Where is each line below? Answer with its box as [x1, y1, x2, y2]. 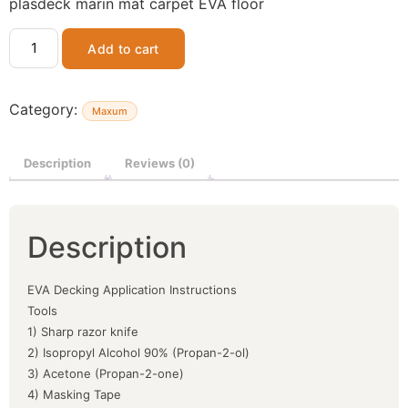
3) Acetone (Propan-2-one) [27, 365, 184, 381]
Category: [9, 99, 82, 118]
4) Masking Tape [27, 386, 121, 402]
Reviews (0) [125, 156, 195, 171]
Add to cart [87, 40, 159, 56]
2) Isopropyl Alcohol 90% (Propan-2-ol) [27, 344, 250, 360]
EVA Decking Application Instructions [27, 281, 237, 297]
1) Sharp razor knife [27, 323, 138, 339]
